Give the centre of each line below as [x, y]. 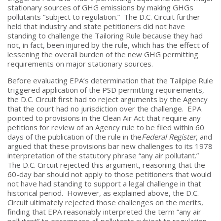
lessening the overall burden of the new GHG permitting [103, 54]
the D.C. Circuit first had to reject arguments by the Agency [108, 99]
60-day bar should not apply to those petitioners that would [109, 174]
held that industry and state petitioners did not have [96, 26]
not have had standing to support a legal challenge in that [104, 183]
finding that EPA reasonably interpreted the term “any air [104, 211]
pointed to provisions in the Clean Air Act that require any [104, 118]
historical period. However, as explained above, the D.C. [103, 193]
